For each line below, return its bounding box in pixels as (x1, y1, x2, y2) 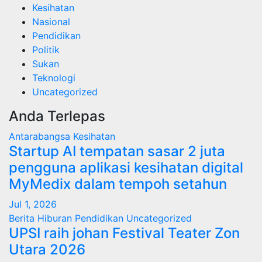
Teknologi (32, 72, 75, 84)
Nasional (32, 16, 70, 28)
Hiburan (37, 212, 75, 225)
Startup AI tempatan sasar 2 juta (9, 143, 225, 160)
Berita (9, 212, 37, 225)
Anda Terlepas (9, 108, 105, 125)
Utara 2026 (9, 241, 85, 258)
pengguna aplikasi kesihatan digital (9, 159, 243, 177)
